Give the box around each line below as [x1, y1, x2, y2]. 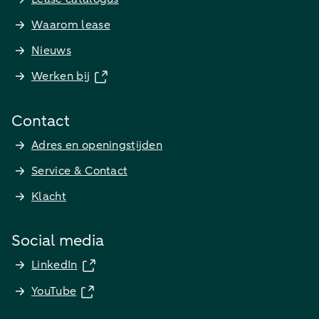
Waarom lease [31, 17, 110, 33]
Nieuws [31, 43, 71, 58]
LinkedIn [31, 257, 78, 273]
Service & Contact [31, 163, 128, 179]
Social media [11, 230, 104, 251]
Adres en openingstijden [31, 137, 163, 153]
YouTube [31, 283, 77, 299]
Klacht [31, 189, 66, 204]
